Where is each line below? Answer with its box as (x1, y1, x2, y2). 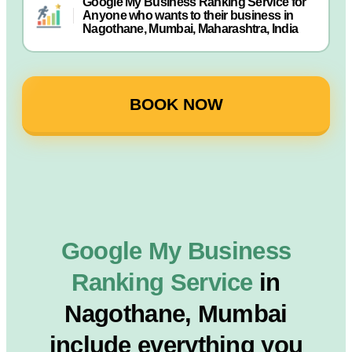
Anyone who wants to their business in (82, 9, 294, 22)
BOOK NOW (129, 95, 223, 113)
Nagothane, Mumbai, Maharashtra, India (82, 22, 299, 35)
